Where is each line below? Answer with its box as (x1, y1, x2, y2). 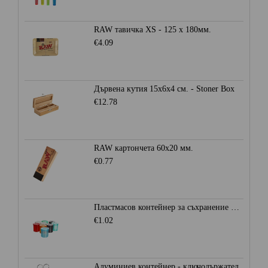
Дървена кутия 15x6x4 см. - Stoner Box (93, 84, 234, 94)
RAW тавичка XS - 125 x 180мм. (93, 25, 211, 35)
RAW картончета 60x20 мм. (93, 144, 193, 153)
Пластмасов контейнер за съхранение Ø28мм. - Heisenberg (230, 203, 239, 212)
